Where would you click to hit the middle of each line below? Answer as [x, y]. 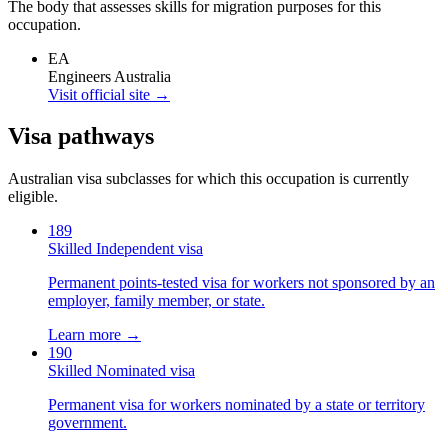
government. [87, 423]
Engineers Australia [109, 76]
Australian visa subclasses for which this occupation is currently [208, 179]
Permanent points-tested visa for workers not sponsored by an [241, 283]
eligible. [33, 197]
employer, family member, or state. [156, 301]
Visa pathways [81, 136]
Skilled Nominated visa [121, 371]
